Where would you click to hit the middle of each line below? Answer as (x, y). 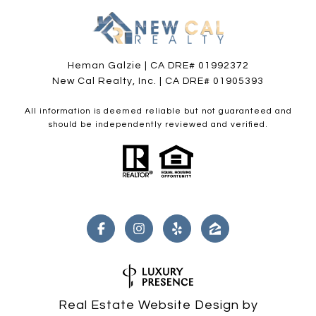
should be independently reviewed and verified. (158, 124)
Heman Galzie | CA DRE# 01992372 (158, 65)
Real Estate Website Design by (158, 305)
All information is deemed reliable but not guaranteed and (158, 111)
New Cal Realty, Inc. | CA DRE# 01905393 (158, 81)
